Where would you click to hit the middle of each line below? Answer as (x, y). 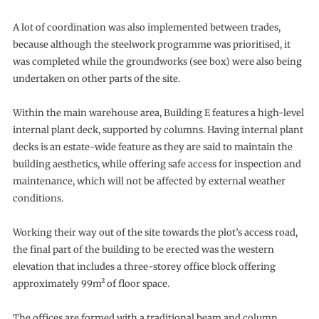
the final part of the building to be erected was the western (143, 250)
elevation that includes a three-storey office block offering (144, 267)
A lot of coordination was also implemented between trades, (146, 27)
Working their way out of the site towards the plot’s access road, (155, 232)
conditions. (38, 198)
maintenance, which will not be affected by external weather (149, 181)
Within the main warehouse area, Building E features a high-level (158, 113)
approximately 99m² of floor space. (91, 284)
